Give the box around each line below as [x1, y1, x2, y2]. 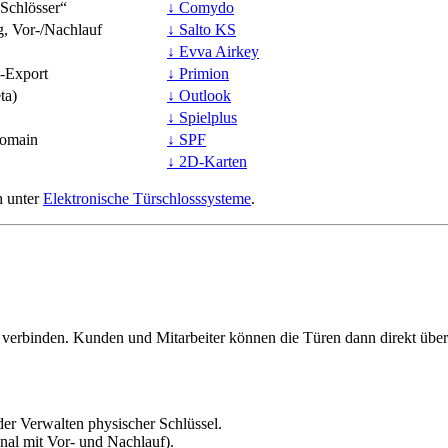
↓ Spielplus [167, 109, 237, 127]
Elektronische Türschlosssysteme [43, 190, 251, 208]
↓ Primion [167, 65, 229, 83]
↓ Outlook [167, 87, 231, 105]
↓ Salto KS [167, 21, 236, 39]
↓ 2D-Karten [167, 153, 247, 171]
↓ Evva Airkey [167, 43, 259, 61]
